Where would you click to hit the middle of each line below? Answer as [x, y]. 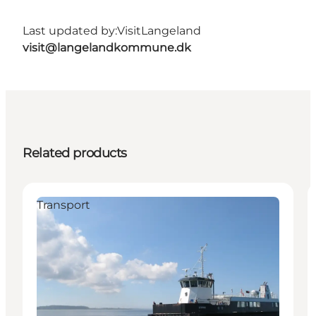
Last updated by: [70, 30]
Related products [75, 153]
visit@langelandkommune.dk [107, 47]
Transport [63, 205]
